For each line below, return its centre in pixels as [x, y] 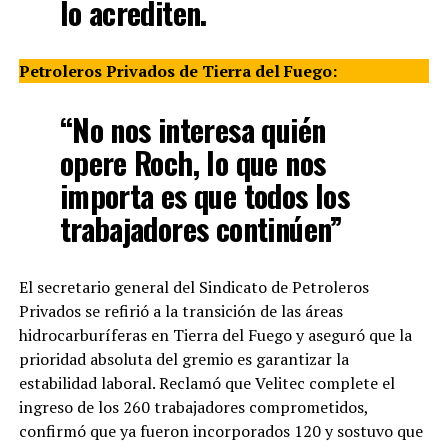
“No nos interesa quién [192, 130]
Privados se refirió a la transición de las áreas [180, 311]
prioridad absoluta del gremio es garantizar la [183, 359]
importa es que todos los [204, 196]
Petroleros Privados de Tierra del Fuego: [177, 71]
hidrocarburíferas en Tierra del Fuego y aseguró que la [215, 335]
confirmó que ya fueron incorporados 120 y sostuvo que [220, 431]
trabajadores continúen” [201, 229]
